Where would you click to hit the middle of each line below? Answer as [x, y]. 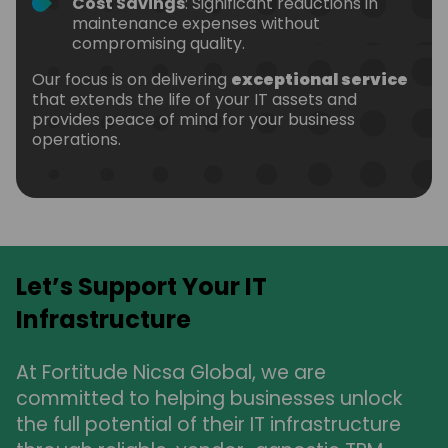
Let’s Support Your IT [141, 286]
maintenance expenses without [196, 23]
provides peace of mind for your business [193, 119]
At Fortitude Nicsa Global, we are [171, 372]
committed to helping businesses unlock [209, 398]
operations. [76, 139]
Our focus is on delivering [131, 79]
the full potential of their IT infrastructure [208, 424]
